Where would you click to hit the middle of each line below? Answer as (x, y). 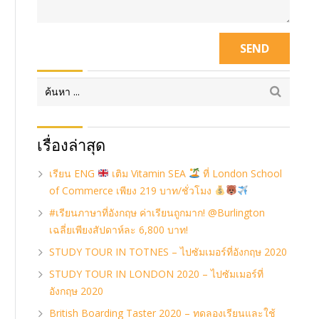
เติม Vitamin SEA (148, 173)
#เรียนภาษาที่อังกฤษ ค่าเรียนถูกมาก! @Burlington (157, 212)
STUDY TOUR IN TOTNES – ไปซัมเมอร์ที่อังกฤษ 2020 (168, 251)
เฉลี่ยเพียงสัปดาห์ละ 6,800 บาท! (118, 229)
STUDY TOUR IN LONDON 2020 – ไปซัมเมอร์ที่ (156, 273)
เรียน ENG (73, 173)
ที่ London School (241, 173)
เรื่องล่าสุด (71, 144)
